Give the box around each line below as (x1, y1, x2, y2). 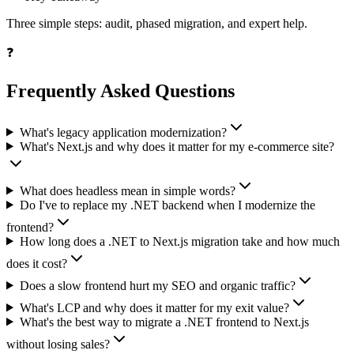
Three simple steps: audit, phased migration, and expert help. (6, 16, 307, 30)
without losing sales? (6, 337, 110, 351)
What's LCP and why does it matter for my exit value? (19, 300, 289, 314)
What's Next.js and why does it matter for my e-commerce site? (19, 139, 334, 153)
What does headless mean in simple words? (19, 183, 235, 198)
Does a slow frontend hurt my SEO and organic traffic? (19, 278, 296, 292)
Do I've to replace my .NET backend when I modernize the (19, 198, 315, 212)
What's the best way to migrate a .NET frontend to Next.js (19, 314, 309, 329)
